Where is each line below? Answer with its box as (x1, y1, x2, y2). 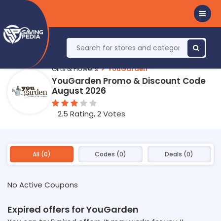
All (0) (33, 150, 51, 158)
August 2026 (52, 85, 106, 97)
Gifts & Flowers (52, 64, 98, 74)
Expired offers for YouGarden (7, 203, 139, 216)
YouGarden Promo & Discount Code (52, 75, 206, 87)
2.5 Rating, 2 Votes (58, 109, 125, 119)
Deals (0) (165, 150, 194, 158)
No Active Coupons (7, 180, 78, 190)
